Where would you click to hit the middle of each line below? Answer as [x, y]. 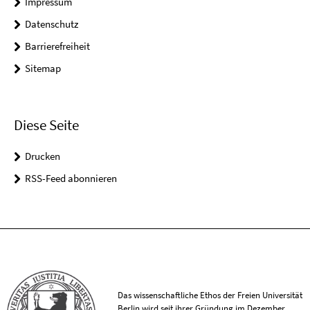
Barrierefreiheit [57, 46]
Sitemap [43, 68]
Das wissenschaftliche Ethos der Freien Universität [210, 295]
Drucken [43, 156]
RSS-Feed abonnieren [71, 178]
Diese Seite [46, 125]
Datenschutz [52, 24]
